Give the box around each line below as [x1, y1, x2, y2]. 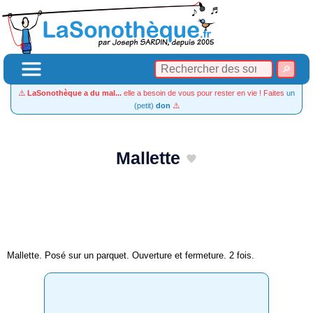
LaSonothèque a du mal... [27, 89, 122, 97]
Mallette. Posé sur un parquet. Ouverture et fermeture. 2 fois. [7, 249, 254, 261]
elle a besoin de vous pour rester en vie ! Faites [122, 89, 286, 97]
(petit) [133, 101, 156, 110]
